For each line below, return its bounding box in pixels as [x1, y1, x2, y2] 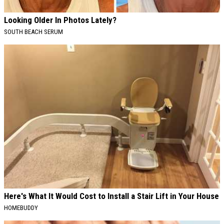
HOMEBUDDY [4, 203, 38, 211]
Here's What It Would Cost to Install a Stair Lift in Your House [4, 190, 219, 201]
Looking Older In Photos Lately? [4, 14, 116, 25]
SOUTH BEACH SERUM [4, 27, 63, 35]
